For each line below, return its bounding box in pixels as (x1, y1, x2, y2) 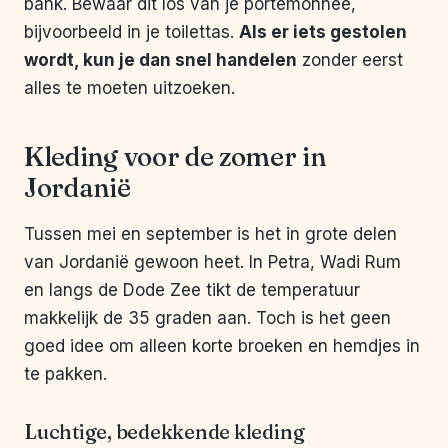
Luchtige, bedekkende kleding (24, 419, 305, 445)
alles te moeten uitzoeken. (24, 78, 235, 99)
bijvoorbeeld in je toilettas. (24, 22, 239, 43)
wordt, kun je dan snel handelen (24, 50, 297, 71)
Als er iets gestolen (239, 22, 407, 43)
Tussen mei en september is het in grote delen (24, 224, 397, 245)
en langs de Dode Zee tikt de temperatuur (24, 280, 360, 301)
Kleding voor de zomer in (24, 141, 326, 174)
